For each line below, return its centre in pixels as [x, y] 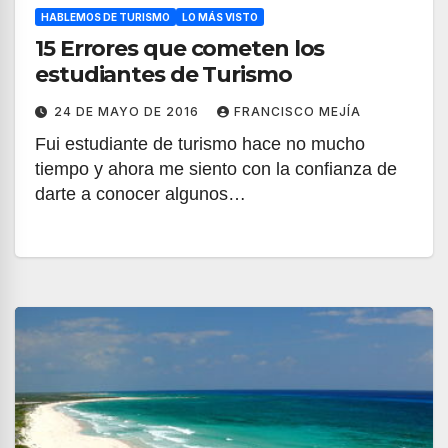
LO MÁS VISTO [220, 17]
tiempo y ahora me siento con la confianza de [216, 169]
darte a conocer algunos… [140, 194]
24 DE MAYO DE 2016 [128, 111]
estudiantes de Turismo [163, 74]
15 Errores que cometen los [180, 48]
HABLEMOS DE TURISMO [105, 17]
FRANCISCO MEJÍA [297, 111]
